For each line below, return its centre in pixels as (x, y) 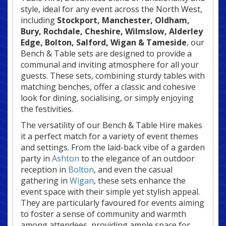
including (39, 20)
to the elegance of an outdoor (137, 159)
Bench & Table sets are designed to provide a (106, 54)
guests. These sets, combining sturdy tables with (113, 76)
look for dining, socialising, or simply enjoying (107, 98)
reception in (44, 170)
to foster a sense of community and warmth (103, 214)
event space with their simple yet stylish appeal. (110, 192)
